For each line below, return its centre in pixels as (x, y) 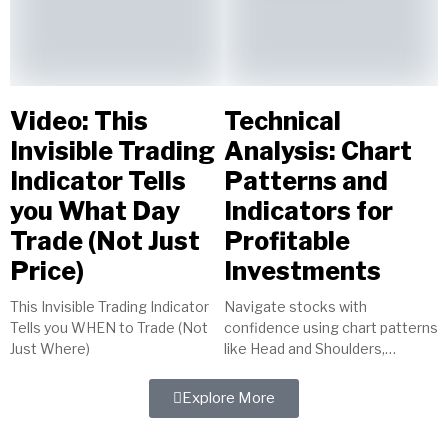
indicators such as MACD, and (321, 370)
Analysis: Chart (318, 151)
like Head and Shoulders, (304, 349)
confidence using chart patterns (331, 328)
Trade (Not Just (105, 241)
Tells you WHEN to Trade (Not (109, 328)
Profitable (287, 241)
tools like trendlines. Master (317, 391)
